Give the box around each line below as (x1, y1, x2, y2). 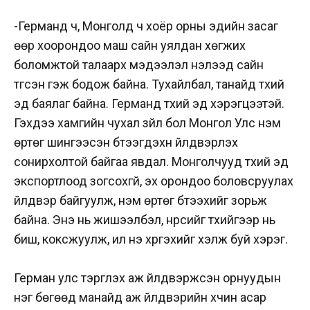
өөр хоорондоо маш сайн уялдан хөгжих (14, 37, 246, 53)
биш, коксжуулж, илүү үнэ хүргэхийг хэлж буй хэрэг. (14, 231, 291, 246)
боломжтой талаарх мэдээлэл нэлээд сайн (14, 57, 264, 72)
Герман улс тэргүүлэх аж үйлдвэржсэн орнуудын (14, 271, 281, 286)
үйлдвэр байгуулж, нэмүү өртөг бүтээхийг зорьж (14, 192, 267, 208)
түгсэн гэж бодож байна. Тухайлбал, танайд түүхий (14, 76, 284, 91)
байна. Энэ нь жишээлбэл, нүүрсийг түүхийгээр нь (14, 212, 275, 227)
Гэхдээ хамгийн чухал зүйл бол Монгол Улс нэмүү (14, 115, 281, 130)
